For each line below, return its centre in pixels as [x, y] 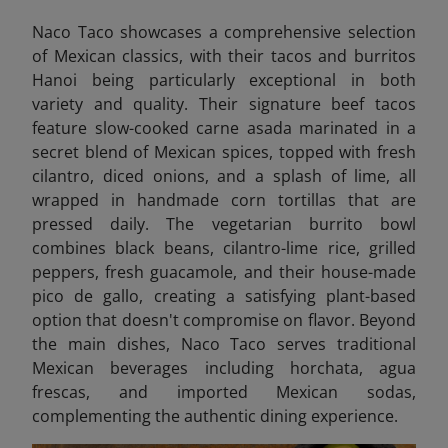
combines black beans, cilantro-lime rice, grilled [224, 248]
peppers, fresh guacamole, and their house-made [224, 272]
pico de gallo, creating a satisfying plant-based [224, 296]
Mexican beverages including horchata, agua [224, 368]
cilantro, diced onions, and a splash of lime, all [224, 176]
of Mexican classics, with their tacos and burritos [224, 56]
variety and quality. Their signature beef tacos [224, 104]
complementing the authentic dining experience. [215, 416]
